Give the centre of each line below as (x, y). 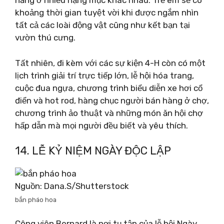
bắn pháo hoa (36, 200)
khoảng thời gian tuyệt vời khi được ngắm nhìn (107, 12)
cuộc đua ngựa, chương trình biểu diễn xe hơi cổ (109, 88)
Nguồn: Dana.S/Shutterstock (72, 186)
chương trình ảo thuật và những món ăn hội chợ (109, 113)
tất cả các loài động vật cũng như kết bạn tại (102, 25)
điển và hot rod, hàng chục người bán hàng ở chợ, (112, 100)
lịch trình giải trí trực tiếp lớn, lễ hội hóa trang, (104, 75)
